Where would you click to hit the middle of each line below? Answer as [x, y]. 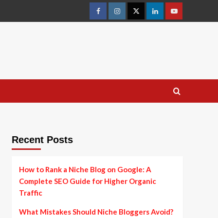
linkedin [166, 15]
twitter [146, 15]
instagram [131, 15]
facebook [111, 15]
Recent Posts [42, 140]
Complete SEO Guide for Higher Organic [87, 181]
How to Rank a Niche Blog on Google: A [85, 169]
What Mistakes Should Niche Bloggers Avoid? [96, 212]
